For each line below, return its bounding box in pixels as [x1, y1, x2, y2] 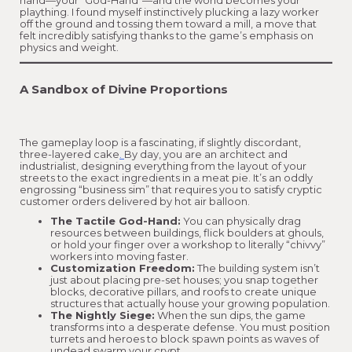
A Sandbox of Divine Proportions [20, 82, 228, 97]
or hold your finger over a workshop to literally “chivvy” [50, 238, 325, 251]
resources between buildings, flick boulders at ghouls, [50, 226, 324, 240]
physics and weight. [20, 41, 119, 54]
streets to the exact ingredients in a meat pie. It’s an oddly [20, 171, 313, 185]
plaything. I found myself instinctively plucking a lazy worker [20, 5, 319, 19]
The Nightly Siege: [50, 309, 155, 322]
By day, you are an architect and [124, 148, 288, 161]
